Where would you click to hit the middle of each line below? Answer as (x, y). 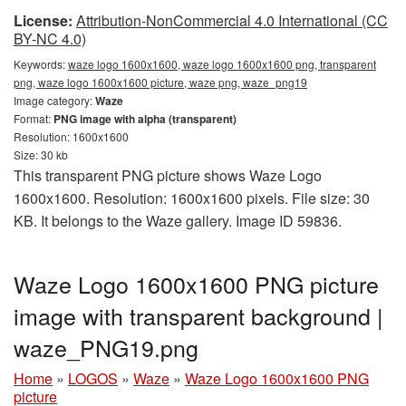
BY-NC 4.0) (50, 39)
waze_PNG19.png (106, 347)
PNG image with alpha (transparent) (145, 119)
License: (43, 20)
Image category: (54, 100)
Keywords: (41, 64)
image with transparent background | (198, 315)
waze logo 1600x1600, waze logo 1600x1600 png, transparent (222, 64)
